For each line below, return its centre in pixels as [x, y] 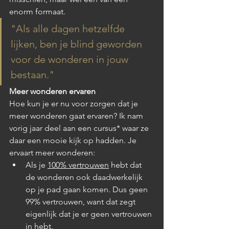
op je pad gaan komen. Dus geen [88, 189]
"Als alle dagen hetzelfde [69, 28]
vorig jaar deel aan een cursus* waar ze [80, 128]
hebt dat [126, 165]
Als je [37, 165]
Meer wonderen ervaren [52, 91]
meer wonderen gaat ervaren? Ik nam [77, 116]
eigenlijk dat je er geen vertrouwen [90, 214]
